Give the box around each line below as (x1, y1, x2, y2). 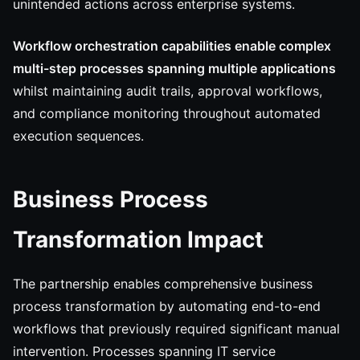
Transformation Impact (13, 226, 264, 253)
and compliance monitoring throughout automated (13, 105, 321, 121)
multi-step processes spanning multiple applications (13, 60, 336, 76)
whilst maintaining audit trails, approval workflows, (13, 83, 322, 99)
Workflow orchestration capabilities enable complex (13, 38, 331, 54)
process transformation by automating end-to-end (13, 298, 321, 314)
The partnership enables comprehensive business (13, 276, 313, 292)
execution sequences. (13, 128, 144, 144)
